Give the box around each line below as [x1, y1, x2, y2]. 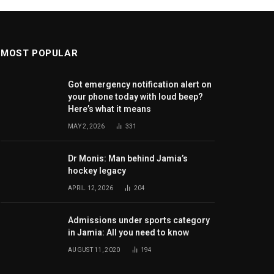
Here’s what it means [68, 104, 151, 114]
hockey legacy [68, 166, 126, 176]
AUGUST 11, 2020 [68, 246, 120, 254]
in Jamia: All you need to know [68, 228, 189, 238]
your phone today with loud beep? [68, 92, 203, 102]
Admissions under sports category [68, 215, 210, 226]
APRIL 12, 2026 [68, 185, 114, 192]
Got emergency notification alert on [68, 80, 212, 90]
